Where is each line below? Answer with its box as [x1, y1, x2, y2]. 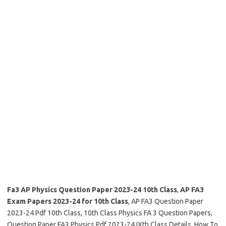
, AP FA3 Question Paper [128, 197, 203, 205]
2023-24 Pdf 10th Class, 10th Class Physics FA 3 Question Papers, [7, 209, 212, 217]
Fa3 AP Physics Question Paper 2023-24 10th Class [7, 186, 177, 194]
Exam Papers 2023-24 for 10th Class [7, 197, 128, 205]
